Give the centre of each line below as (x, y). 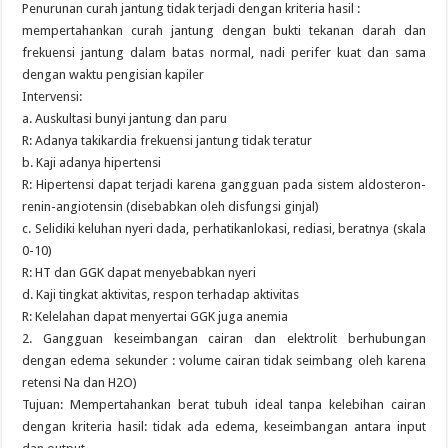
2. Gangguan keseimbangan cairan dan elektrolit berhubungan (224, 338)
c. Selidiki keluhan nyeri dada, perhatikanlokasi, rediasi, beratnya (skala (224, 228)
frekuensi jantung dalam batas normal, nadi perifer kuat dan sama (224, 52)
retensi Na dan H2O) (80, 382)
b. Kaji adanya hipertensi (92, 162)
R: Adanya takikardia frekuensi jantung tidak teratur (167, 140)
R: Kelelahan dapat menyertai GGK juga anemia (155, 316)
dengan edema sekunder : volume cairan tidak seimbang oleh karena (224, 360)
